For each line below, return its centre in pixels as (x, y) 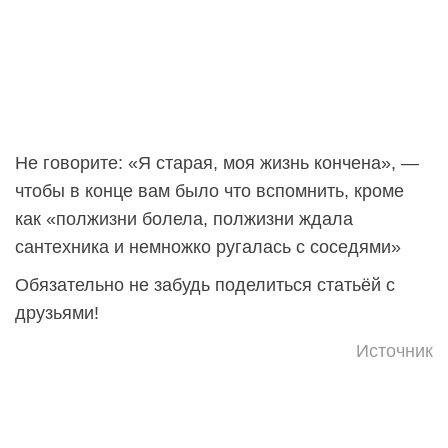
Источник (394, 350)
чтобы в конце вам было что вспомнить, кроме (209, 190)
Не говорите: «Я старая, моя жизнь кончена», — (217, 162)
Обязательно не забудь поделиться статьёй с (205, 284)
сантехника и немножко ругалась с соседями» (208, 246)
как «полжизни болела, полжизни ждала (184, 218)
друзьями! (57, 312)
